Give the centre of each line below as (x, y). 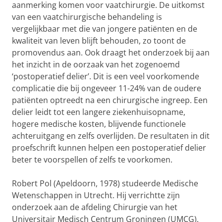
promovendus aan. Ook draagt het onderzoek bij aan (111, 53)
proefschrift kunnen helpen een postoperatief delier (109, 148)
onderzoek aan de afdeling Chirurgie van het (95, 207)
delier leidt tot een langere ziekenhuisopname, (99, 112)
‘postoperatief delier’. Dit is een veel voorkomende (106, 76)
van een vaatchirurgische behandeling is (87, 17)
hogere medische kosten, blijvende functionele (99, 124)
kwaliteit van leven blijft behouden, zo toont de (99, 41)
